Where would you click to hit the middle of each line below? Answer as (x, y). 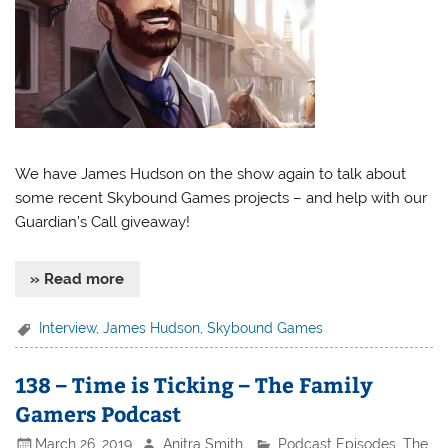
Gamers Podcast (98, 413)
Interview (68, 327)
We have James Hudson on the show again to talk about (211, 173)
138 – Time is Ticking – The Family (194, 384)
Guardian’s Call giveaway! (103, 221)
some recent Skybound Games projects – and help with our (221, 197)
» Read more (77, 278)
